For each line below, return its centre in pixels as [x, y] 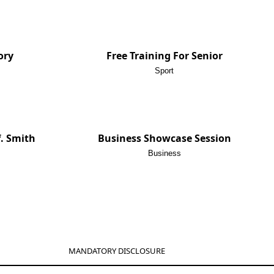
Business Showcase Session [164, 139]
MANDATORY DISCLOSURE [117, 251]
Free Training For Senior [164, 56]
